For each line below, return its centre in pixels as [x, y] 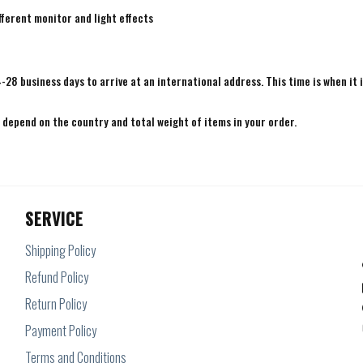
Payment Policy [60, 331]
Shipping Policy [60, 251]
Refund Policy [56, 278]
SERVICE [54, 219]
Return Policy [56, 304]
